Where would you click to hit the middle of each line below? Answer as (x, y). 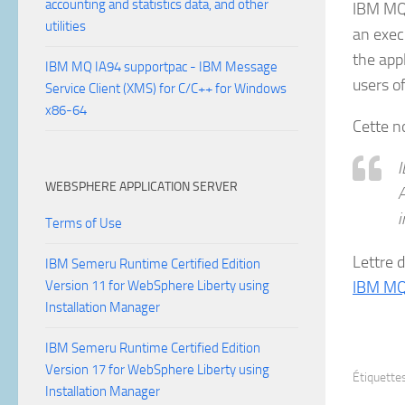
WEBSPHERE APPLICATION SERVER (141, 187)
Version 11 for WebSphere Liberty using (157, 286)
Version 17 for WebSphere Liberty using (157, 370)
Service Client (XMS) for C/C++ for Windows (166, 89)
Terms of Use (84, 223)
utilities (66, 26)
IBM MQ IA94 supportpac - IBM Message (161, 67)
